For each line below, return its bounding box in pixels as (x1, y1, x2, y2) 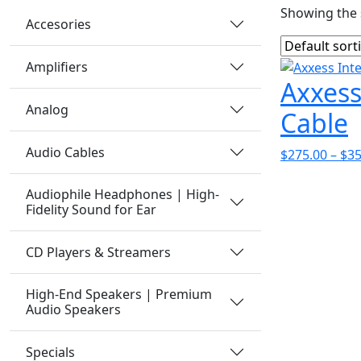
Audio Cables (26, 143, 105, 161)
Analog (26, 100, 68, 118)
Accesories (26, 15, 91, 33)
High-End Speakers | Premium (26, 285, 212, 304)
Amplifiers (26, 57, 88, 76)
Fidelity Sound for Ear (26, 201, 156, 219)
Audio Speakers (26, 301, 121, 319)
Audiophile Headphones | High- (26, 185, 219, 204)
